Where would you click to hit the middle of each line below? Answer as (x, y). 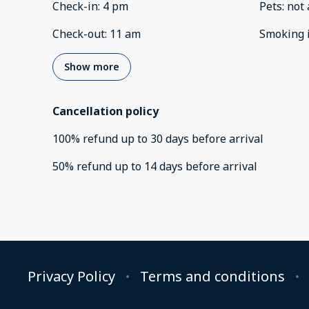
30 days (170, 139)
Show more (92, 67)
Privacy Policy (71, 277)
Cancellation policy (106, 111)
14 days (163, 167)
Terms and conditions (212, 277)
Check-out (79, 34)
